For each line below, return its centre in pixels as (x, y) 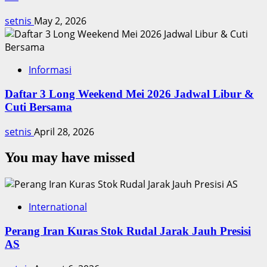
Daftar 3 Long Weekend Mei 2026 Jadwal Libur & (129, 94)
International (58, 207)
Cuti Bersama (38, 107)
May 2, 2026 (60, 21)
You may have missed (70, 158)
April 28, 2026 (64, 131)
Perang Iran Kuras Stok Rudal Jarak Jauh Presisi (128, 231)
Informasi (50, 70)
